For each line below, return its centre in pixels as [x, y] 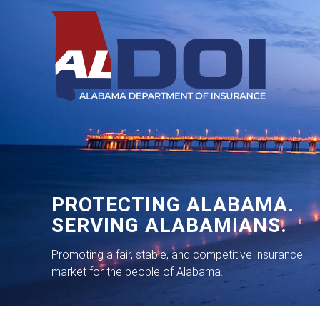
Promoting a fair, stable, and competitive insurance [177, 255]
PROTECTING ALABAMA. [173, 205]
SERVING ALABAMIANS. [169, 226]
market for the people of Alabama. [137, 272]
